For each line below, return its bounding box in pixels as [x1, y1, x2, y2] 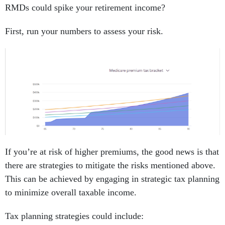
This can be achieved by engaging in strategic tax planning [5, 174, 219, 184]
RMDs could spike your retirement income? [5, 3, 170, 13]
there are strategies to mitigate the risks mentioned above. [5, 160, 215, 171]
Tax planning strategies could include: [5, 211, 144, 221]
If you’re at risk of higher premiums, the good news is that [5, 147, 219, 157]
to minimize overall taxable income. [5, 187, 139, 198]
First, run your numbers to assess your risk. [5, 26, 166, 37]
